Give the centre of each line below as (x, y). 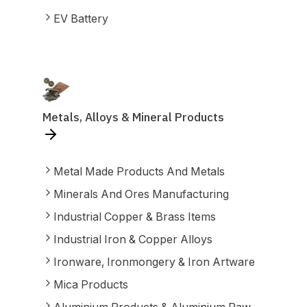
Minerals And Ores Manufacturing (141, 194)
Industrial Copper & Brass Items (134, 217)
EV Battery (81, 19)
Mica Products (90, 284)
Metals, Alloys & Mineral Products (133, 117)
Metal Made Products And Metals (139, 171)
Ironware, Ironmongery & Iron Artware (154, 262)
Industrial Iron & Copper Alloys (133, 239)
